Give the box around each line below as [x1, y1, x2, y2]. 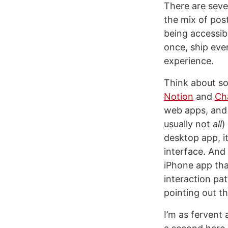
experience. [164, 55, 214, 66]
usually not [164, 119, 213, 129]
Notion [164, 91, 193, 102]
